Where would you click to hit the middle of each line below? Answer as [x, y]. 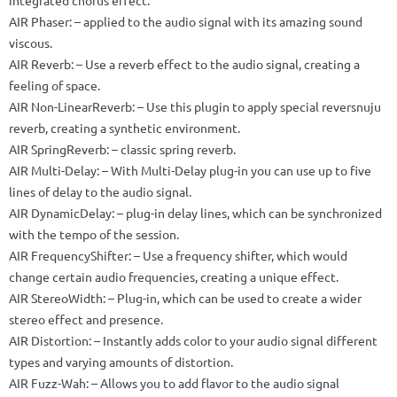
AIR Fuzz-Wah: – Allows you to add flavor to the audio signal [174, 382]
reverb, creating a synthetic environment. [125, 127]
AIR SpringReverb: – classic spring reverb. [122, 148]
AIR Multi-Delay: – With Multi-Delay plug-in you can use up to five [190, 170]
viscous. [31, 42]
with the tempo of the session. [94, 234]
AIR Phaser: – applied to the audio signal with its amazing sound [186, 21]
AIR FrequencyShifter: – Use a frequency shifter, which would [178, 255]
